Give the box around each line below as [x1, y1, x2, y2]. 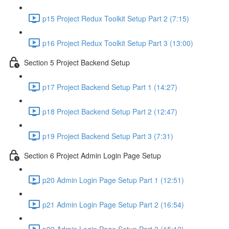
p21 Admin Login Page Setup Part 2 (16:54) [42, 199, 184, 210]
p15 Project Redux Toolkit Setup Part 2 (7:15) [42, 13, 189, 24]
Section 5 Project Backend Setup [24, 57, 130, 67]
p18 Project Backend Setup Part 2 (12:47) [42, 106, 177, 117]
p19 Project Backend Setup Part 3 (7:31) [42, 130, 173, 141]
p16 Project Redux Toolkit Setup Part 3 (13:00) [42, 37, 193, 48]
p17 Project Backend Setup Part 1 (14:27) [42, 81, 177, 92]
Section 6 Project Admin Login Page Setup [24, 150, 161, 161]
